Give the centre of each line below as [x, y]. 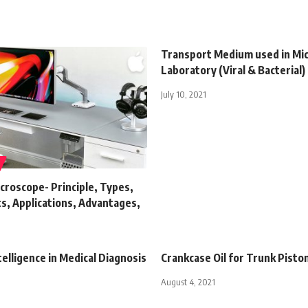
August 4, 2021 [188, 282]
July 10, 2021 [184, 94]
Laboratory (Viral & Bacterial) [233, 70]
